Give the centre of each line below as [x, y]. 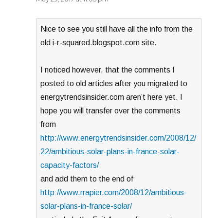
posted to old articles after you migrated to [114, 84]
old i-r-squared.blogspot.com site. [99, 43]
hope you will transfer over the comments [111, 111]
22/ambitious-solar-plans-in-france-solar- [110, 152]
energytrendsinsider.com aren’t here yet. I [112, 97]
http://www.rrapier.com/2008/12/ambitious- [114, 193]
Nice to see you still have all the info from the [117, 29]
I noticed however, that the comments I [108, 70]
